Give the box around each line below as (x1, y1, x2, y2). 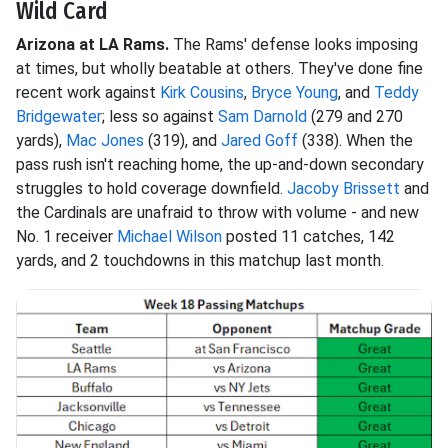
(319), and (144, 131, 221, 151)
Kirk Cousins (160, 83, 244, 103)
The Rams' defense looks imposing (173, 35, 418, 55)
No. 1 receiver (16, 227, 117, 247)
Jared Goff (221, 131, 298, 151)
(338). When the (298, 131, 413, 151)
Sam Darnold (218, 107, 307, 127)
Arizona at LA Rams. (16, 35, 173, 55)
